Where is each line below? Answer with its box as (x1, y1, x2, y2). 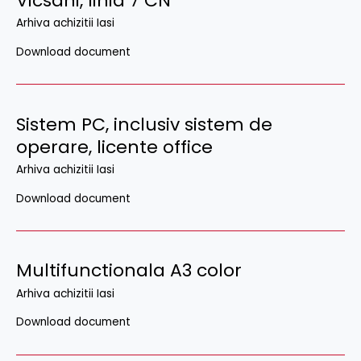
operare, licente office (16, 134, 213, 160)
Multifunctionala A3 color (16, 258, 242, 284)
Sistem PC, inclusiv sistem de (16, 111, 272, 137)
